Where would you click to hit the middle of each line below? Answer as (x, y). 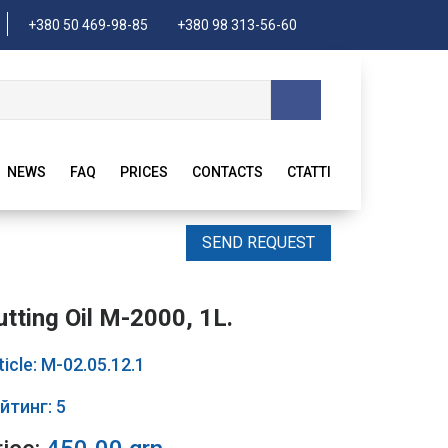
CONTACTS (227, 172)
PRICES (144, 172)
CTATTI (309, 172)
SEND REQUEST (258, 242)
